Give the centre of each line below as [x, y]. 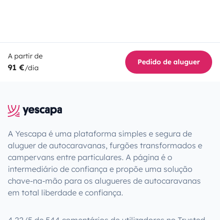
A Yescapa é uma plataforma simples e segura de [100, 133]
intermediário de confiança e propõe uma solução [100, 169]
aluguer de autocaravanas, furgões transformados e [105, 145]
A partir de [25, 56]
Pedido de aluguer [169, 62]
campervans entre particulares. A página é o [90, 157]
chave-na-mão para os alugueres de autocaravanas [104, 180]
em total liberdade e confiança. [66, 192]
